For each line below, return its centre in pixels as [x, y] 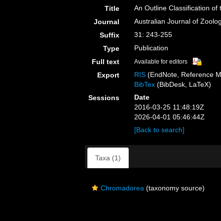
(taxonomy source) [174, 188]
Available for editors [161, 62]
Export [109, 75]
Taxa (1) [108, 158]
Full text [106, 62]
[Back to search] [160, 130]
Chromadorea [122, 188]
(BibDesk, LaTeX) [183, 84]
